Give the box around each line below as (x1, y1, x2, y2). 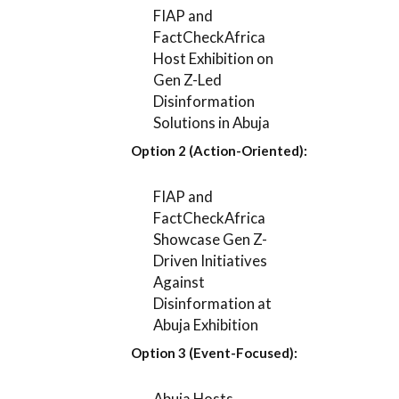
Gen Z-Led (153, 70, 223, 90)
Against (153, 273, 206, 292)
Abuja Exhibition (153, 315, 259, 335)
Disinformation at (153, 294, 273, 313)
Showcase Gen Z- (153, 230, 268, 249)
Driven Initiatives (153, 251, 268, 271)
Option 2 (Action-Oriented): (131, 142, 307, 159)
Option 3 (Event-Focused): (131, 344, 297, 361)
